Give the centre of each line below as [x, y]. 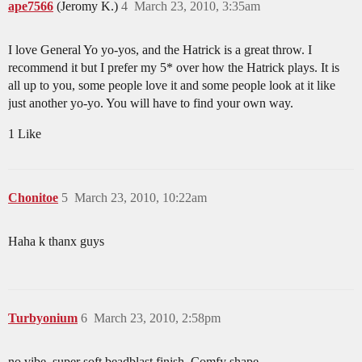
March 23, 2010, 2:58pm [157, 318]
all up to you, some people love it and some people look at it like [172, 86]
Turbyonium [43, 318]
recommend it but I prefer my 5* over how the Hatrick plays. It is [174, 68]
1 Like [25, 134]
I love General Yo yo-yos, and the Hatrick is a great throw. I [160, 50]
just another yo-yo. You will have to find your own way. [151, 103]
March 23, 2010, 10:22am [141, 198]
